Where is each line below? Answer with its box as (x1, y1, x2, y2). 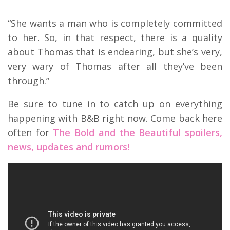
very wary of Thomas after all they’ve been (8, 60, 222, 72)
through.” (8, 74, 49, 87)
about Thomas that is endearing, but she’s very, (8, 45, 222, 58)
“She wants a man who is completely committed (8, 16, 222, 29)
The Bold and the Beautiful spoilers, (53, 126, 223, 139)
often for (8, 126, 53, 139)
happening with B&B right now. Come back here (8, 111, 222, 124)
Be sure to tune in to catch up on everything (8, 97, 222, 110)
